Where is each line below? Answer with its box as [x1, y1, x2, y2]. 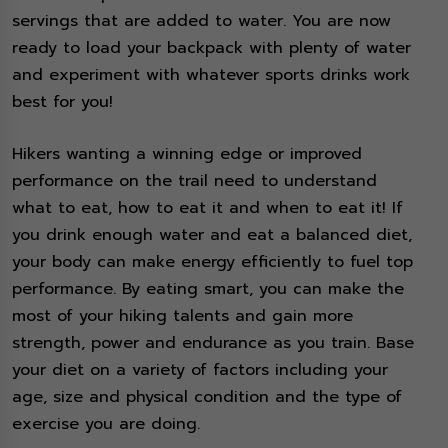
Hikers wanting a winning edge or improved [12, 142, 362, 167]
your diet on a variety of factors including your [12, 358, 388, 383]
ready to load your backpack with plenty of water [12, 36, 411, 61]
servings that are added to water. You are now [12, 9, 391, 34]
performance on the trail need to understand [12, 169, 377, 194]
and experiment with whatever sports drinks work [12, 63, 410, 88]
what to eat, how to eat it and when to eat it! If [12, 196, 403, 221]
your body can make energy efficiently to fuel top [12, 250, 413, 275]
